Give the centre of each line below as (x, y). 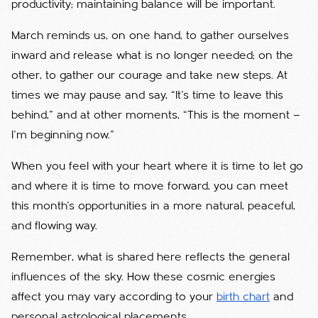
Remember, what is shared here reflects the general (150, 257)
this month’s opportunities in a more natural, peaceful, (153, 206)
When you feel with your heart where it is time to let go (157, 166)
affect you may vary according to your (114, 297)
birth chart (243, 297)
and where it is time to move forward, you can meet (150, 186)
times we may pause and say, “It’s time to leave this (147, 95)
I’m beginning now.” (63, 135)
